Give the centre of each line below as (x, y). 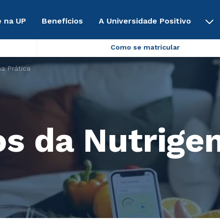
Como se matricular (145, 47)
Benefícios (63, 21)
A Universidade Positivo (145, 21)
